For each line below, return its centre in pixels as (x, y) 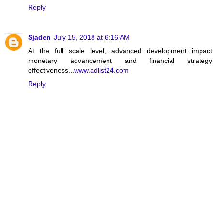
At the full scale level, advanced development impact (120, 51)
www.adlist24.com (101, 70)
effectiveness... (51, 70)
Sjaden (39, 37)
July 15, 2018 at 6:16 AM (92, 37)
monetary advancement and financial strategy (120, 60)
